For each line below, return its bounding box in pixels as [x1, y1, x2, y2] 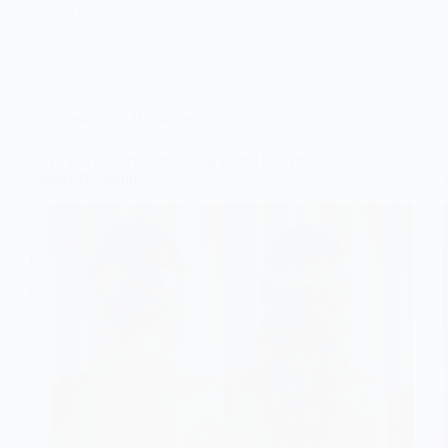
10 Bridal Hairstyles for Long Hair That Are [30, 151, 308, 169]
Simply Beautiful [30, 169, 137, 187]
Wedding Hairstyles [70, 109, 194, 127]
